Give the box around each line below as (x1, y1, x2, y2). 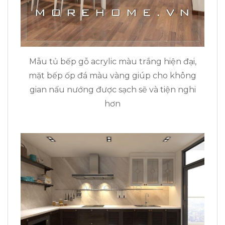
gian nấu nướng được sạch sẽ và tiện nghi (29, 85, 196, 95)
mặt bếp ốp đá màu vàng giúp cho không (29, 71, 196, 81)
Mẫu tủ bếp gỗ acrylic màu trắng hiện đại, (29, 57, 196, 67)
